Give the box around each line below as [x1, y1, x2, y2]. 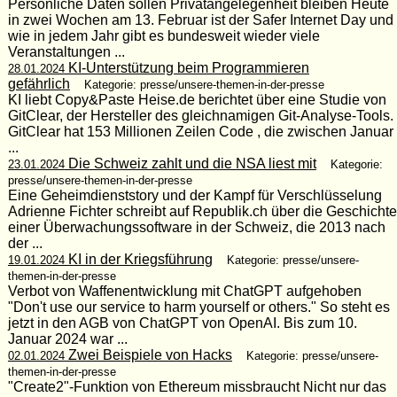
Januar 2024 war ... [7, 331, 128, 346]
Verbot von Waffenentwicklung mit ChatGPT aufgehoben [7, 283, 362, 299]
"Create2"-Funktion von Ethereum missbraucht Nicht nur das [7, 378, 386, 394]
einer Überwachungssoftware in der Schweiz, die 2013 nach [7, 219, 385, 235]
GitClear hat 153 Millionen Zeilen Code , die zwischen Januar [7, 123, 393, 139]
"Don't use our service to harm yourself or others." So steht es [7, 299, 390, 315]
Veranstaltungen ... [7, 43, 125, 59]
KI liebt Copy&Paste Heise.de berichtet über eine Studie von [7, 91, 386, 107]
